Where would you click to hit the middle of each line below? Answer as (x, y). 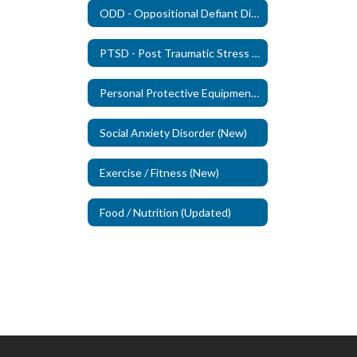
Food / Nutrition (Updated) (165, 212)
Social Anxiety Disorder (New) (173, 132)
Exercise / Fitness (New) (159, 172)
